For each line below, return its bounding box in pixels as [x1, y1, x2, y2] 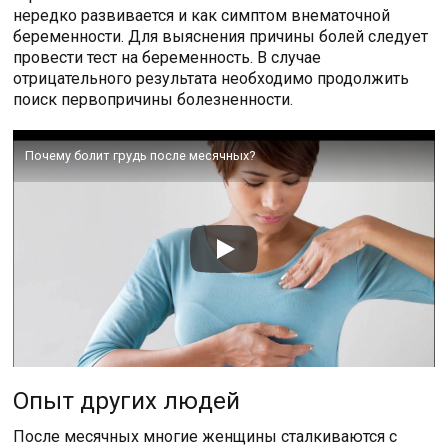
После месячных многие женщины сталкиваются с [13, 427, 398, 446]
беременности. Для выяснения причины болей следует [13, 27, 429, 47]
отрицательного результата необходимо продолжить [13, 69, 410, 89]
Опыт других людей [13, 387, 241, 415]
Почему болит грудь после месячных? [25, 148, 256, 164]
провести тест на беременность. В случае [13, 48, 322, 68]
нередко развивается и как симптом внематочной [13, 6, 391, 26]
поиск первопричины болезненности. [13, 90, 294, 110]
